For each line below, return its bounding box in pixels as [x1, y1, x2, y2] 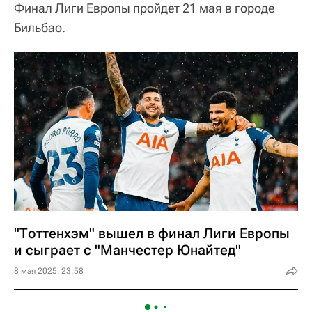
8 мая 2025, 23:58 [14, 266, 84, 276]
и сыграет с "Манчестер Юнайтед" [14, 242, 241, 258]
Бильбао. [14, 19, 65, 35]
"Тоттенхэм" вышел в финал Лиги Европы [14, 225, 290, 242]
